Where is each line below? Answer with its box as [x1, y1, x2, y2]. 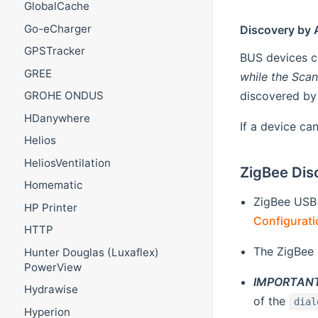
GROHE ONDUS [23, 89, 104, 103]
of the [253, 294, 289, 309]
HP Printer [23, 200, 77, 214]
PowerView [23, 260, 82, 274]
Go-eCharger [23, 21, 92, 35]
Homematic [23, 178, 82, 192]
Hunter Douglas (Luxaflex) [23, 245, 159, 259]
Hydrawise [23, 283, 78, 297]
